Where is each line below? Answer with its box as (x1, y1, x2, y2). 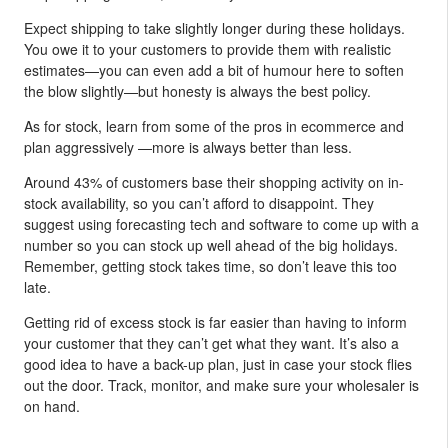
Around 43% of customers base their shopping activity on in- (24, 171, 404, 192)
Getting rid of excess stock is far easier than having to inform (24, 311, 407, 332)
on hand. (24, 395, 80, 416)
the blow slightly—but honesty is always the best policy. (24, 80, 371, 101)
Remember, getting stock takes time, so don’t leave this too (24, 255, 397, 276)
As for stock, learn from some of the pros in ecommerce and (24, 115, 404, 136)
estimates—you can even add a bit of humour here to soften (24, 59, 404, 80)
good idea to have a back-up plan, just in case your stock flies (24, 353, 412, 374)
